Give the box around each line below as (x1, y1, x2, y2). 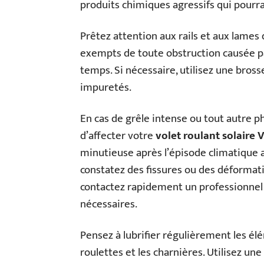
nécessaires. (80, 195, 137, 214)
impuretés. (80, 78, 131, 97)
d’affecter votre (80, 127, 156, 146)
